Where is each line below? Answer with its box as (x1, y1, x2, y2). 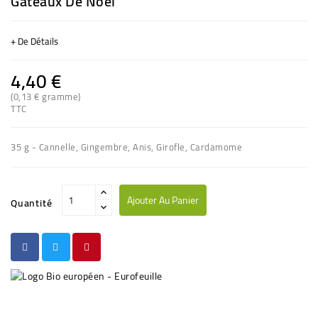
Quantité (11, 193, 53, 212)
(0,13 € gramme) (11, 87, 81, 105)
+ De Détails (11, 32, 58, 50)
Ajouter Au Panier (126, 190, 199, 209)
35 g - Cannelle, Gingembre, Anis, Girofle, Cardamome (11, 138, 242, 155)
